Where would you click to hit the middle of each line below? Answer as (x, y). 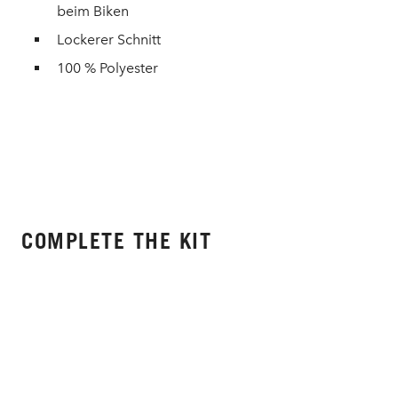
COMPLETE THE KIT (116, 241)
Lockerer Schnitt (109, 40)
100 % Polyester (107, 68)
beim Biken (93, 11)
